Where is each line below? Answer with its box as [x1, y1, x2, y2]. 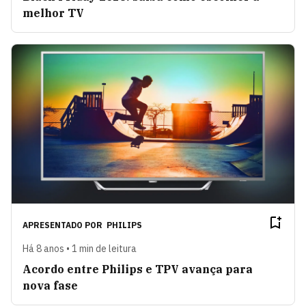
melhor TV [23, 6, 84, 20]
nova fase [23, 278, 78, 292]
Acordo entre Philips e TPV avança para [23, 262, 253, 276]
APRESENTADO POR [23, 219, 105, 230]
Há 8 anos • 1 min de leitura [23, 242, 137, 255]
